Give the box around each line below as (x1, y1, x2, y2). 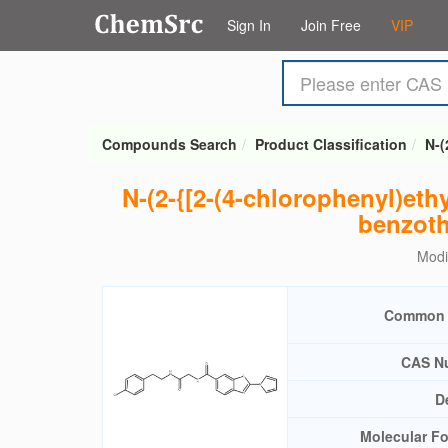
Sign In (227, 15, 271, 35)
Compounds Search (102, 134, 237, 154)
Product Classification (255, 134, 407, 154)
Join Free (301, 15, 361, 35)
